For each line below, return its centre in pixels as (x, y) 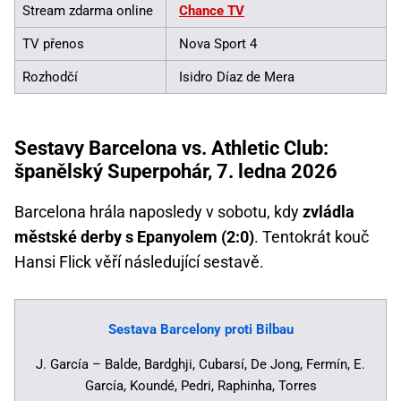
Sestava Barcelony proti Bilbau (200, 330)
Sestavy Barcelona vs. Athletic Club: (171, 149)
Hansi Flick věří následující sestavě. (139, 262)
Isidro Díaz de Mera (237, 77)
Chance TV (212, 11)
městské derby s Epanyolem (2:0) (134, 237)
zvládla (328, 212)
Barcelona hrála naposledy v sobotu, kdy (158, 212)
